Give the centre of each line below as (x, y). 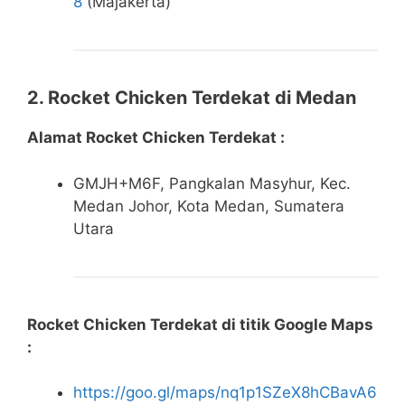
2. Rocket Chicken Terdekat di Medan (192, 98)
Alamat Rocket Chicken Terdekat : (156, 138)
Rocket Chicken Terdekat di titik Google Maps (200, 324)
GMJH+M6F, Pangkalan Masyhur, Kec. (212, 183)
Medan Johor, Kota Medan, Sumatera (209, 206)
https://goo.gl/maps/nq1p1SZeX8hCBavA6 (225, 393)
